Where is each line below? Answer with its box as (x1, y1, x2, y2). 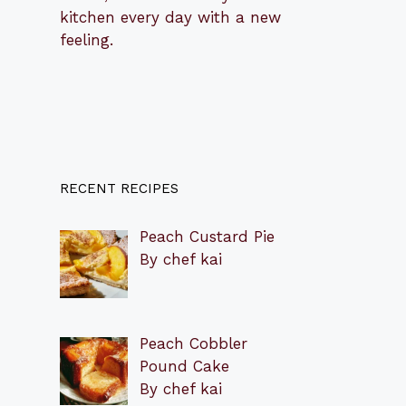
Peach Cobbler (139, 334, 247, 353)
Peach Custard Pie (139, 227, 275, 246)
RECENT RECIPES (60, 179, 179, 197)
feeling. (60, 30, 113, 49)
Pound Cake (139, 357, 229, 376)
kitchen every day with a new (60, 7, 281, 26)
